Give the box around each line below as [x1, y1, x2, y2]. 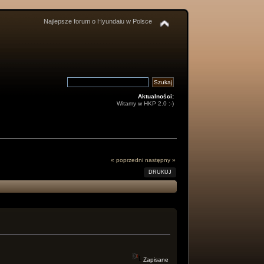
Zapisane [141, 256, 169, 263]
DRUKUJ [148, 169, 172, 176]
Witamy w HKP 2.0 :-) [117, 100, 174, 107]
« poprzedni [111, 157, 144, 164]
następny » [145, 157, 176, 164]
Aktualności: [138, 93, 174, 100]
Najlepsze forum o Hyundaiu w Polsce [43, 18, 152, 25]
